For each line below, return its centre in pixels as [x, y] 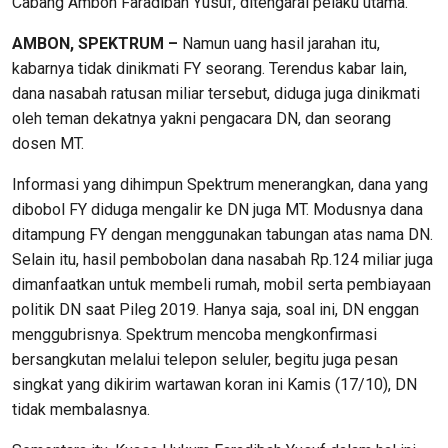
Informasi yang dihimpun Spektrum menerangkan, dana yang [220, 184]
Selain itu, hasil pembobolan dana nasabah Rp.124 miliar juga [222, 259]
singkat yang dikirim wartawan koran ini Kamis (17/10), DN [214, 384]
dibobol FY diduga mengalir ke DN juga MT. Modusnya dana [217, 209]
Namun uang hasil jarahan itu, [279, 43]
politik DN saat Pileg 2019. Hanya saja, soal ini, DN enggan [215, 309]
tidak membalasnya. [81, 409]
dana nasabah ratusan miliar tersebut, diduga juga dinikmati [216, 93]
